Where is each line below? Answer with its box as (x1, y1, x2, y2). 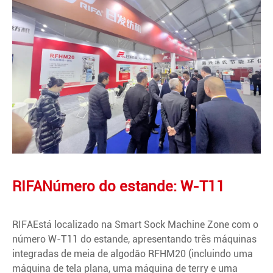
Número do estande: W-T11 (42, 178, 225, 196)
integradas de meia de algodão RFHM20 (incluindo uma (12, 248, 253, 260)
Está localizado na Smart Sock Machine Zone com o (33, 219, 258, 231)
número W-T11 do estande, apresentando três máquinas (12, 233, 257, 246)
